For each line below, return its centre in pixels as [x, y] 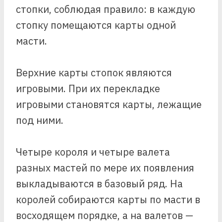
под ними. [40, 120]
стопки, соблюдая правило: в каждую [106, 9]
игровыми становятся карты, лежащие [109, 104]
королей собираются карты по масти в [108, 199]
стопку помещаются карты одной [96, 25]
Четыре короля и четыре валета [93, 152]
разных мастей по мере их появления [105, 168]
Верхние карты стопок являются [94, 73]
